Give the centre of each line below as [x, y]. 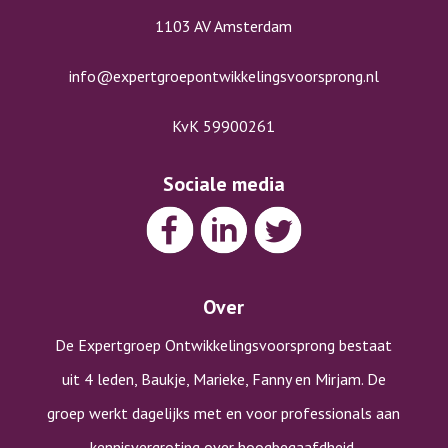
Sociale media [223, 183]
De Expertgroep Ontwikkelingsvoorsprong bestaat [224, 344]
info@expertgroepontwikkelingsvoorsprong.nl [223, 75]
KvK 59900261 [224, 125]
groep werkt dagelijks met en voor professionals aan [224, 412]
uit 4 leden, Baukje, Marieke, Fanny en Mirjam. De [223, 378]
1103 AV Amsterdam [224, 25]
